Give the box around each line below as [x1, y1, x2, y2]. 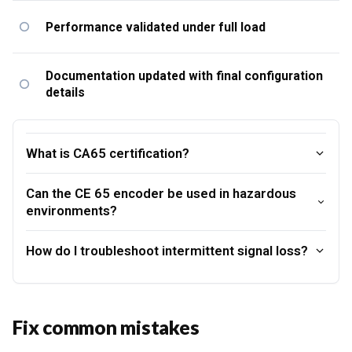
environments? [26, 203, 117, 218]
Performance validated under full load [46, 19, 266, 35]
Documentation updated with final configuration [46, 68, 323, 83]
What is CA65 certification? [26, 145, 189, 161]
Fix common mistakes [13, 316, 200, 339]
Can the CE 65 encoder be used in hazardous [26, 185, 296, 201]
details [46, 85, 85, 100]
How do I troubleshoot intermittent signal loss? [26, 243, 308, 258]
